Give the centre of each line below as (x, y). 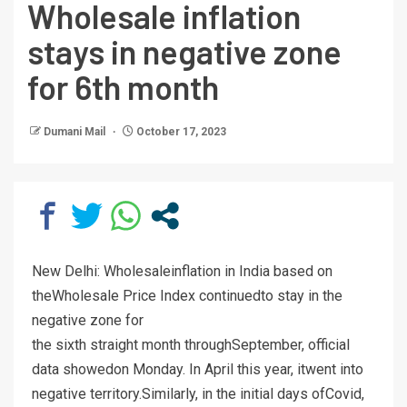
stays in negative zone (184, 51)
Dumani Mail (76, 131)
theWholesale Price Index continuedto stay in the (187, 295)
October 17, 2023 (180, 131)
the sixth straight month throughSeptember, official (191, 344)
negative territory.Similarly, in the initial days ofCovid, (198, 393)
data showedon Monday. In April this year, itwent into (198, 369)
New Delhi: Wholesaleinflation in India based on (182, 271)
